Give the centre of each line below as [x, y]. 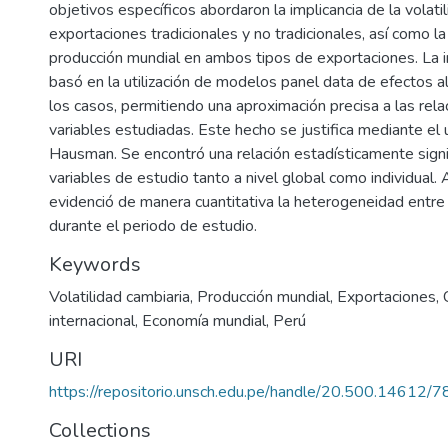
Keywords [95, 264]
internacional [92, 321]
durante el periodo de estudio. [153, 226]
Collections [100, 430]
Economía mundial [204, 321]
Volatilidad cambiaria [119, 297]
